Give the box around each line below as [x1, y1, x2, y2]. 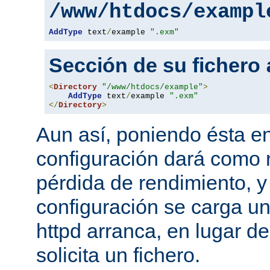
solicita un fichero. [36, 243, 200, 267]
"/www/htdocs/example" [102, 83, 203, 92]
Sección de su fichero [49, 54, 266, 77]
